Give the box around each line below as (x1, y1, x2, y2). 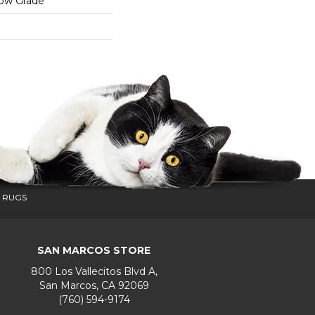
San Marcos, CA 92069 (39, 279, 149, 292)
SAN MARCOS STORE (37, 244, 151, 257)
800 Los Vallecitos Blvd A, (30, 265, 157, 278)
